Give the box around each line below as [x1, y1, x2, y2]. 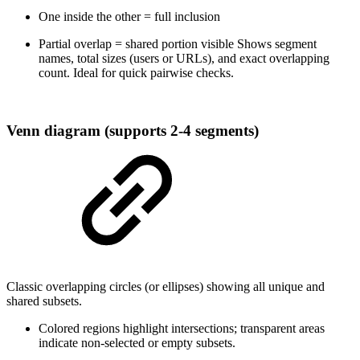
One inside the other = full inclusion [39, 9, 220, 23]
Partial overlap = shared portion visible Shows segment [39, 36, 317, 51]
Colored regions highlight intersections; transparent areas [39, 321, 325, 335]
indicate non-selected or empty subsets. [39, 336, 235, 350]
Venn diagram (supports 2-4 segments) [6, 122, 259, 140]
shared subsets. [6, 294, 82, 308]
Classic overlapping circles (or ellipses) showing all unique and [6, 280, 325, 293]
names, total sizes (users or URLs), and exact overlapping [39, 51, 329, 65]
